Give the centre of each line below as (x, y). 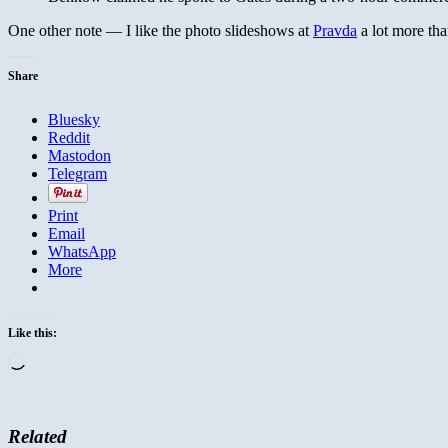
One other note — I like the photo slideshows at (160, 30)
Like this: (32, 332)
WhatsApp (82, 251)
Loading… (59, 359)
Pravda (335, 30)
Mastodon (79, 155)
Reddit (69, 137)
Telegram (77, 173)
